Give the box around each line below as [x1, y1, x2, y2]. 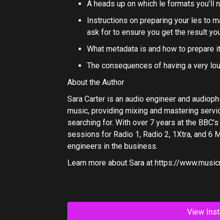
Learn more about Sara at [67, 158, 155, 167]
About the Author [67, 78, 124, 87]
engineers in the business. [67, 141, 158, 151]
